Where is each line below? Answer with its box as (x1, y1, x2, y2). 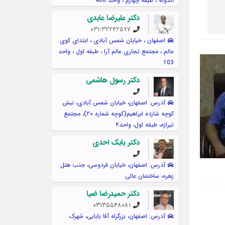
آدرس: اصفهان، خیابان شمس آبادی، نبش (62, 98, 165, 108)
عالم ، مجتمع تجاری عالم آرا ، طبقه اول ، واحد (58, 47, 174, 57)
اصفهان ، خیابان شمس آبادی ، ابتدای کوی (59, 36, 165, 46)
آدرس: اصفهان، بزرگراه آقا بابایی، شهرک (69, 211, 165, 221)
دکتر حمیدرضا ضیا (86, 188, 140, 200)
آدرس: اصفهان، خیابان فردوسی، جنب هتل (60, 160, 165, 170)
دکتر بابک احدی (92, 137, 140, 149)
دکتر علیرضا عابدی (86, 12, 140, 25)
